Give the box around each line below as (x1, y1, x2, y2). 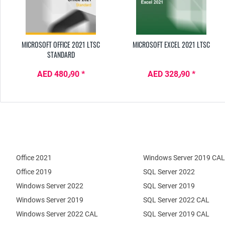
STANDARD (47, 49, 75, 60)
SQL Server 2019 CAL (143, 210, 209, 218)
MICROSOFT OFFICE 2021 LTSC (22, 39, 100, 50)
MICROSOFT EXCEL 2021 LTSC (133, 39, 210, 50)
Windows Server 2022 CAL (16, 210, 98, 218)
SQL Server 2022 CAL (143, 196, 209, 204)
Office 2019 (16, 168, 52, 176)
